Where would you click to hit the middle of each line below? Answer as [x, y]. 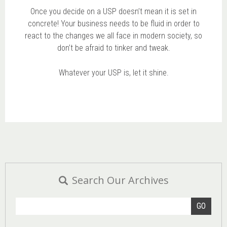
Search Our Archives [120, 180]
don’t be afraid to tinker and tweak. [113, 48]
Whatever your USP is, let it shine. [113, 72]
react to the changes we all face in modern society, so [113, 35]
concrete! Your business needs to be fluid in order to [113, 23]
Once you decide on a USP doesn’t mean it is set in [113, 11]
